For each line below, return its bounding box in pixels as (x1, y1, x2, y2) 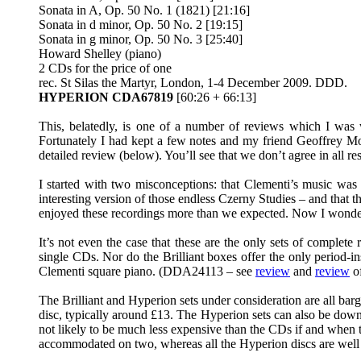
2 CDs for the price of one (39, 61, 172, 75)
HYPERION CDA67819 (39, 90, 176, 104)
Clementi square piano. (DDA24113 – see (39, 264, 255, 278)
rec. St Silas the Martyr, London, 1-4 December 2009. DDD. (39, 76, 347, 89)
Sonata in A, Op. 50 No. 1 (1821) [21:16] (39, 3, 250, 17)
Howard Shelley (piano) (39, 47, 161, 60)
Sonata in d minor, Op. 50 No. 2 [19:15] (39, 18, 243, 31)
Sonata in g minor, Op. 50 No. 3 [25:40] (39, 32, 243, 46)
